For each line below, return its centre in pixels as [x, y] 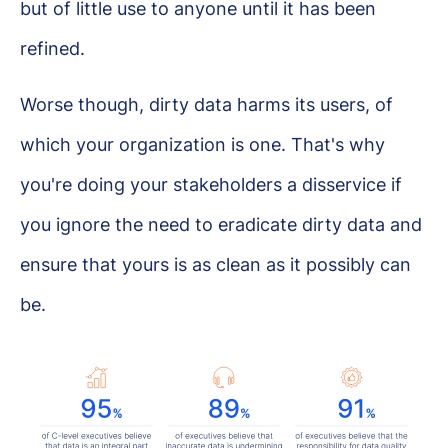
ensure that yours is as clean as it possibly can [215, 264]
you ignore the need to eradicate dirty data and [221, 224]
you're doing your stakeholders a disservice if [211, 184]
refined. [52, 48]
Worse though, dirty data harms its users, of [206, 104]
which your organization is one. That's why [202, 144]
